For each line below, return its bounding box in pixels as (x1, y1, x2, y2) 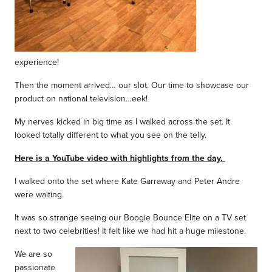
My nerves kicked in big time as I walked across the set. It (15, 115, 230, 127)
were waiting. (15, 188, 64, 200)
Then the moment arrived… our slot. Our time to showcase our (15, 78, 249, 91)
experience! (15, 55, 61, 68)
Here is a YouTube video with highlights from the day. (15, 151, 225, 164)
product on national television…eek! (15, 92, 150, 104)
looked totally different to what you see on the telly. (15, 128, 209, 141)
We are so (15, 247, 52, 260)
